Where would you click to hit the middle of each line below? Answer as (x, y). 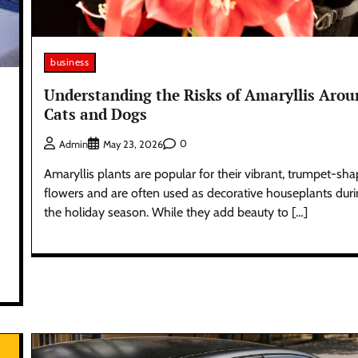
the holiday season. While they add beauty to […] (176, 212)
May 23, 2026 (133, 144)
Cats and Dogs (96, 114)
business (70, 62)
